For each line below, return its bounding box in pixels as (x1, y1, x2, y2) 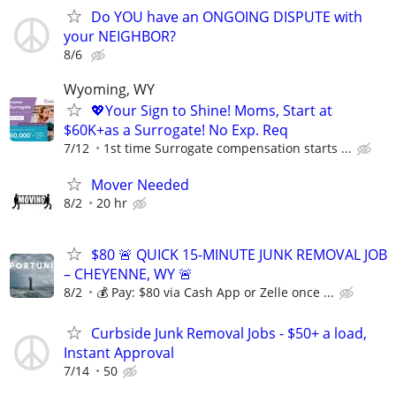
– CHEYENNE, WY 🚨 (64, 264, 193, 285)
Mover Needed (91, 175, 189, 194)
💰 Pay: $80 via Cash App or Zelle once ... (96, 284, 334, 301)
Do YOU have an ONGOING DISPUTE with (91, 6, 362, 27)
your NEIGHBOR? (64, 26, 176, 46)
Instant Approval (64, 343, 174, 363)
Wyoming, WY (64, 79, 155, 99)
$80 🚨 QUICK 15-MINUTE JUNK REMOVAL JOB (91, 245, 387, 265)
